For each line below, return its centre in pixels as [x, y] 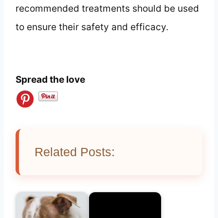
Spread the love [50, 79]
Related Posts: [75, 152]
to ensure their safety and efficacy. [92, 27]
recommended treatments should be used [107, 8]
